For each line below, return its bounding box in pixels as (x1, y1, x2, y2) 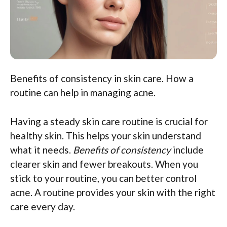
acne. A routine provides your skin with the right (10, 186, 215, 198)
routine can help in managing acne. (10, 87, 156, 99)
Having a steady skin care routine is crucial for (10, 115, 208, 127)
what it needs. (10, 143, 73, 156)
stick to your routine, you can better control (10, 172, 197, 184)
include (171, 143, 204, 156)
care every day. (10, 200, 75, 212)
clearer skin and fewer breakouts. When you (10, 158, 198, 170)
